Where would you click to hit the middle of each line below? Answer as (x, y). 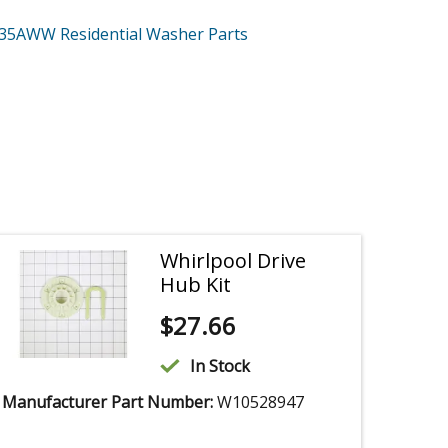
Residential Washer (134, 34)
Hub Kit (196, 285)
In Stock (220, 366)
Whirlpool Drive (233, 261)
